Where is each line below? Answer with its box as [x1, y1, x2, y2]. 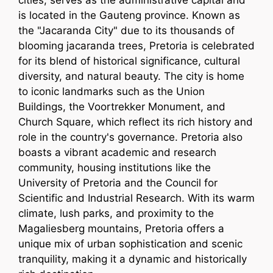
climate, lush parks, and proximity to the [18, 207, 214, 219]
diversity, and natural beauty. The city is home [18, 70, 244, 82]
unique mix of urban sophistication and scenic [18, 238, 243, 250]
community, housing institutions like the [18, 161, 211, 174]
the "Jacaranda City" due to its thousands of [18, 24, 235, 37]
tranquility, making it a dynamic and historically [18, 253, 247, 265]
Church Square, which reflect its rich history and [18, 116, 253, 128]
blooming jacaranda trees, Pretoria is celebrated [18, 40, 255, 52]
